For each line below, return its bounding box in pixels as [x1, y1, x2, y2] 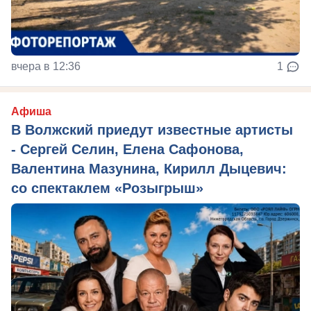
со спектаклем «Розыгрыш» [11, 180, 203, 196]
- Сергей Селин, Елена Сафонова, [11, 142, 244, 158]
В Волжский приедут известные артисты [11, 122, 293, 138]
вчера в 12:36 [11, 60, 81, 73]
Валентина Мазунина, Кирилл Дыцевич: [11, 161, 287, 177]
